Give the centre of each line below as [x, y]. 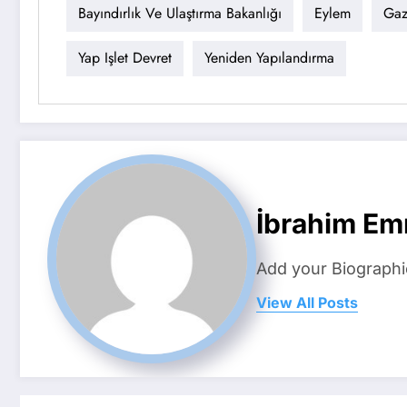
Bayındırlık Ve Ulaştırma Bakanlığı [180, 14]
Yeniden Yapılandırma [269, 58]
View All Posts [307, 303]
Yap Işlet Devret [125, 58]
